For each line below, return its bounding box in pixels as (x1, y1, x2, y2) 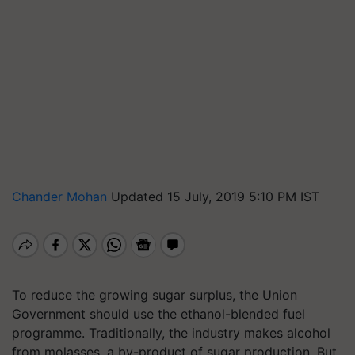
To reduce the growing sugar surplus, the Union (12, 287, 297, 303)
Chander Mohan (12, 189, 111, 204)
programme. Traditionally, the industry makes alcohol (12, 325, 330, 341)
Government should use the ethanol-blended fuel (12, 306, 305, 322)
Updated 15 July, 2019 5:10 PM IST (111, 189, 319, 204)
